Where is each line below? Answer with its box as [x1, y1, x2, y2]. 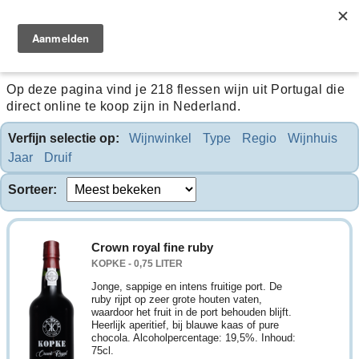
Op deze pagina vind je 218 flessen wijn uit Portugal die [6, 83, 345, 97]
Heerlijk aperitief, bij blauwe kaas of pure [91, 318, 279, 331]
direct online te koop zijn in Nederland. [6, 99, 241, 114]
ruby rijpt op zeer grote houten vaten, [91, 292, 262, 305]
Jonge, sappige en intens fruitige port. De [91, 280, 282, 292]
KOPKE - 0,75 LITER [91, 257, 183, 268]
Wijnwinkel [129, 131, 192, 145]
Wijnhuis [288, 131, 338, 145]
